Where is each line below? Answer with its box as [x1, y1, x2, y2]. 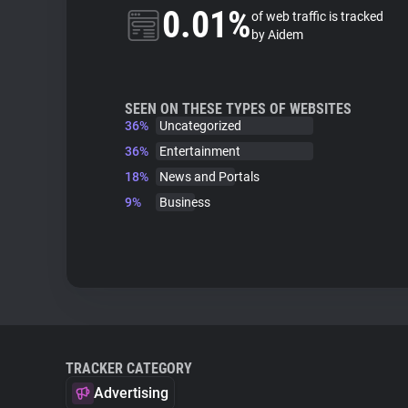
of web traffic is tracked [251, 9, 383, 24]
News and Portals [159, 169, 260, 184]
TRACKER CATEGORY [66, 360, 192, 377]
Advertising [94, 384, 168, 402]
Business [159, 195, 210, 209]
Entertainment [159, 144, 240, 158]
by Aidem [251, 27, 303, 42]
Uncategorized [159, 118, 241, 133]
